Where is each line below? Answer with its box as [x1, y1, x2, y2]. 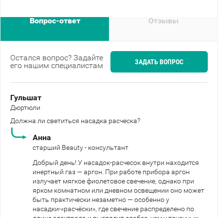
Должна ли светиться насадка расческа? [10, 116, 140, 125]
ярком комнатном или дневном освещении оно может [33, 186, 204, 194]
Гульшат [10, 92, 41, 102]
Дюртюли [10, 103, 40, 111]
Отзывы [148, 16, 179, 25]
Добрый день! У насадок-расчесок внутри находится [33, 158, 199, 166]
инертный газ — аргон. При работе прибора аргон [33, 167, 190, 176]
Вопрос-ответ [29, 16, 80, 25]
